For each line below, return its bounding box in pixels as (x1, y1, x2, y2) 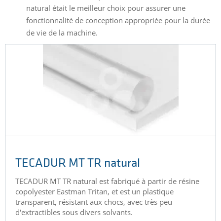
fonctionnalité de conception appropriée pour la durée (26, 15, 210, 26)
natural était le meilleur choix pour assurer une (26, 3, 185, 13)
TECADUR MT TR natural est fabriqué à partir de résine (15, 176, 199, 186)
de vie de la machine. (26, 28, 98, 38)
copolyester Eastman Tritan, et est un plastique (15, 186, 174, 197)
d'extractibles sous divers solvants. (15, 207, 133, 218)
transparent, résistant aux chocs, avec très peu (15, 197, 172, 207)
